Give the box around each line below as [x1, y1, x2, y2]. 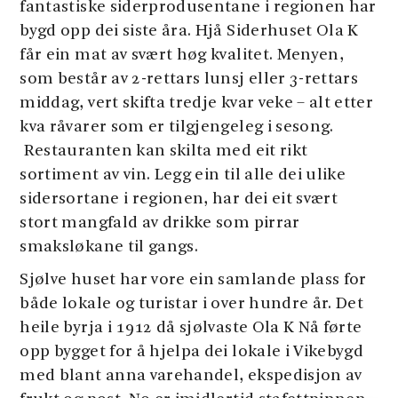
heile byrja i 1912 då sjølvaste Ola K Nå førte [20, 320, 362, 337]
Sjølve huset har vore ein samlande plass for [20, 272, 367, 289]
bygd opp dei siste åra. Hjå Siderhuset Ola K [20, 23, 359, 40]
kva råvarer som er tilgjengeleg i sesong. [20, 119, 334, 136]
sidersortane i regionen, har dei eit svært [20, 191, 338, 208]
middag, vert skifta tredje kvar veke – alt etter [20, 95, 374, 112]
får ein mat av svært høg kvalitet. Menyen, [20, 47, 345, 64]
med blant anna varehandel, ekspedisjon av [20, 368, 362, 385]
